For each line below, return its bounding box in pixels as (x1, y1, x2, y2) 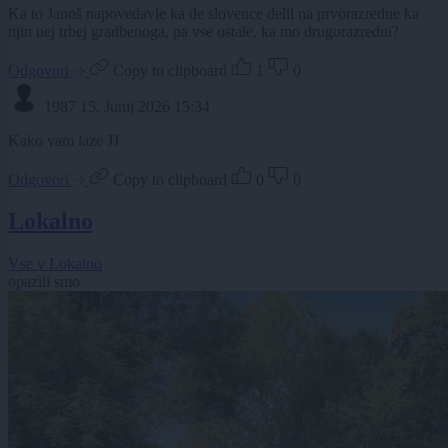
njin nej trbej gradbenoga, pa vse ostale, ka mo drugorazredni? (8, 22, 399, 40)
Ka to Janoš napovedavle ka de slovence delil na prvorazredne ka (8, 4, 419, 22)
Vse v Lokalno (8, 255, 102, 273)
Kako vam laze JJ (8, 131, 119, 149)
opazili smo (8, 273, 80, 291)
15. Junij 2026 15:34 (80, 97, 210, 115)
